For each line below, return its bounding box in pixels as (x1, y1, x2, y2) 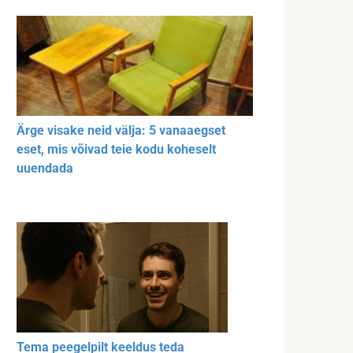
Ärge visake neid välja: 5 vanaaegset (17, 123, 225, 139)
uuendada (17, 161, 73, 176)
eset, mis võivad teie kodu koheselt (17, 142, 216, 158)
